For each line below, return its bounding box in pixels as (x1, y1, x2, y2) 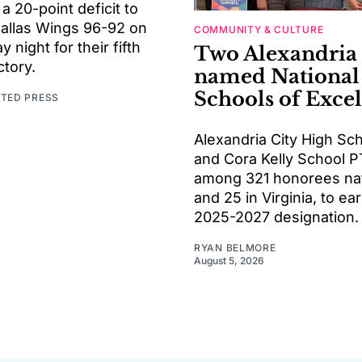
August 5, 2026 (194, 254, 264, 267)
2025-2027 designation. (194, 208, 359, 225)
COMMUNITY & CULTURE (194, 23, 324, 36)
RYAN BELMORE (194, 241, 276, 254)
